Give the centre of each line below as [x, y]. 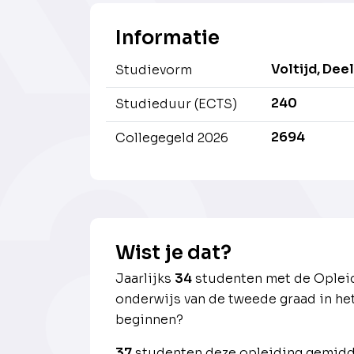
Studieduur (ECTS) [176, 104]
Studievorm [154, 70]
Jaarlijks [145, 279]
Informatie [168, 38]
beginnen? [149, 320]
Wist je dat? [173, 253]
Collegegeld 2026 [172, 138]
